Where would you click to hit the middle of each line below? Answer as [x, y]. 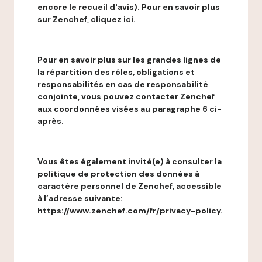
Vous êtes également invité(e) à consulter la [130, 161]
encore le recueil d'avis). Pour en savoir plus [129, 7]
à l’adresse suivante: [80, 198]
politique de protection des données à [118, 174]
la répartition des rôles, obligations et [116, 72]
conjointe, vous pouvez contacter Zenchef [126, 96]
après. [51, 121]
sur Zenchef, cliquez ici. [87, 19]
